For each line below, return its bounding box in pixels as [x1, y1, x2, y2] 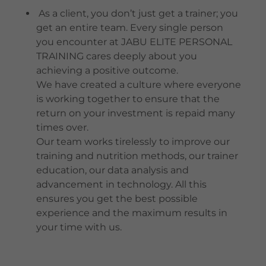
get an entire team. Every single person [36, 22, 223, 33]
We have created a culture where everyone [36, 79, 241, 90]
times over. [36, 122, 88, 133]
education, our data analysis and [36, 164, 189, 176]
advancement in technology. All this [36, 179, 207, 190]
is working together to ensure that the [36, 93, 220, 104]
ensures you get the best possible [36, 193, 198, 204]
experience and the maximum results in [36, 207, 227, 218]
